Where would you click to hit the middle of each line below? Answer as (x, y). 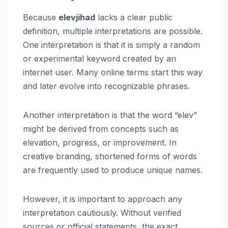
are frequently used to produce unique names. (113, 170)
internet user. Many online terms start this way (113, 72)
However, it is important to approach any (103, 199)
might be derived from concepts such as (101, 129)
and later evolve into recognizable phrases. (106, 86)
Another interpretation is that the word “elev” (110, 115)
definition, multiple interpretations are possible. (113, 31)
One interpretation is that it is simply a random (111, 45)
